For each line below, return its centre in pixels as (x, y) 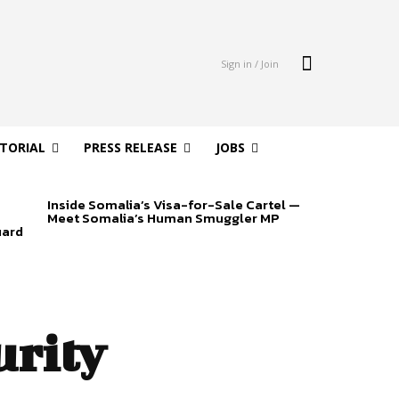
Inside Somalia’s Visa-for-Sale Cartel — (173, 205)
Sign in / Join (249, 63)
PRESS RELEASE (130, 148)
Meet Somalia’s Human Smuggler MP (163, 218)
